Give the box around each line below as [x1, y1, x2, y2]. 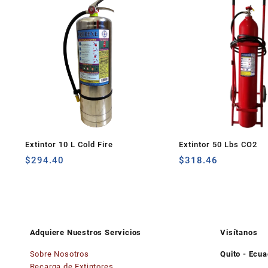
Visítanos [220, 227, 258, 237]
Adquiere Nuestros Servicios [29, 227, 142, 237]
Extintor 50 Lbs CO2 [179, 140, 258, 150]
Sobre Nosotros [29, 249, 89, 258]
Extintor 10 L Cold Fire [25, 140, 113, 150]
